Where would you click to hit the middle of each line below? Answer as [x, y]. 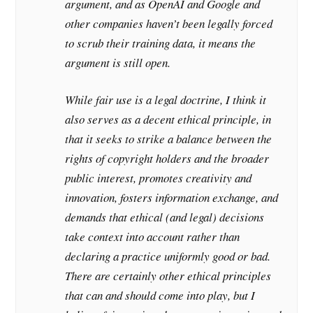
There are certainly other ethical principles [168, 276]
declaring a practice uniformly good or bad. [168, 256]
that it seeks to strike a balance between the [169, 139]
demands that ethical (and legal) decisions [165, 217]
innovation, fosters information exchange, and [172, 198]
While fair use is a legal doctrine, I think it [166, 100]
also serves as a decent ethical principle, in [168, 119]
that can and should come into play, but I [160, 296]
